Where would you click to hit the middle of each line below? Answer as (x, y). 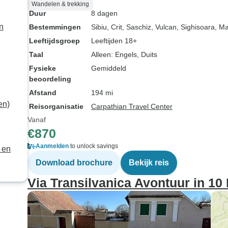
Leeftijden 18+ (114, 41)
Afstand (43, 93)
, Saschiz (137, 27)
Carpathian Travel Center (132, 106)
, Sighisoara (196, 27)
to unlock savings (93, 146)
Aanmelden (52, 146)
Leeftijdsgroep (54, 41)
